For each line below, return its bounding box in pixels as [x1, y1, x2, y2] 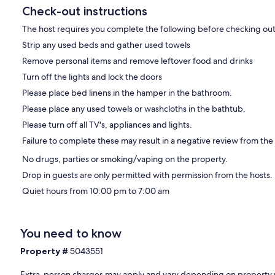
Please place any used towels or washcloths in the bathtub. [22, 103, 246, 115]
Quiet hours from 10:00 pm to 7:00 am [22, 185, 169, 197]
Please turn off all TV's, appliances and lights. [22, 119, 192, 131]
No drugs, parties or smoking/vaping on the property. [22, 153, 228, 165]
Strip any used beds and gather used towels [22, 39, 190, 51]
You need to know [20, 226, 122, 241]
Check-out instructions [22, 4, 147, 19]
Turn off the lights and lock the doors [22, 71, 162, 83]
